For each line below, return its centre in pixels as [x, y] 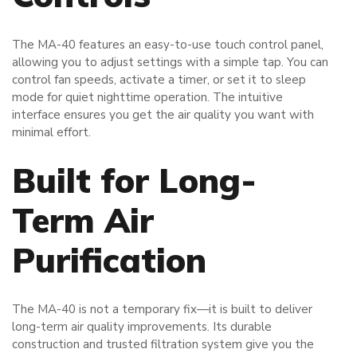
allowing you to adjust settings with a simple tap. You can [170, 62]
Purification [109, 260]
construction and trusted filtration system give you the [163, 344]
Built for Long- [134, 180]
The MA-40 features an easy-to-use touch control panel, [168, 44]
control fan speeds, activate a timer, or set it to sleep [159, 79]
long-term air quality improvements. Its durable [142, 326]
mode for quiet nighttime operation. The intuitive [147, 97]
